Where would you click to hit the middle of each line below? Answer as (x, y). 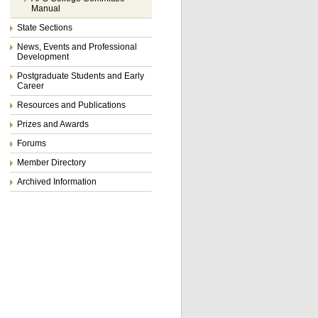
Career (31, 86)
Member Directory (51, 163)
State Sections (45, 28)
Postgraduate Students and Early (81, 76)
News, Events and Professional (77, 47)
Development (43, 57)
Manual (46, 9)
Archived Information (57, 182)
